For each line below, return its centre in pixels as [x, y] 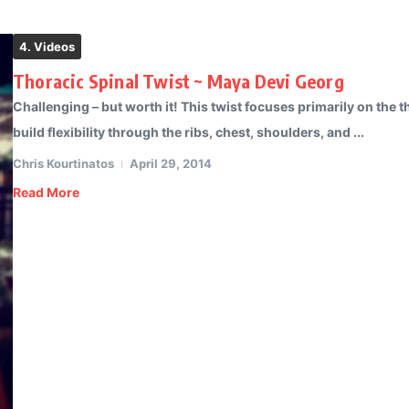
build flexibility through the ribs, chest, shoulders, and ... [189, 132]
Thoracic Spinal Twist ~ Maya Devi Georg [178, 81]
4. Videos [47, 47]
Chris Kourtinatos [63, 163]
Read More [46, 192]
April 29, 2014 [171, 163]
